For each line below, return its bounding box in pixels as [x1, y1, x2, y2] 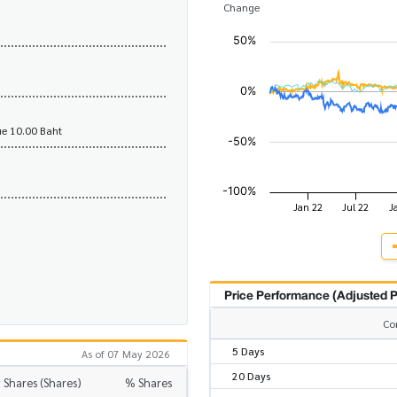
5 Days [232, 344, 265, 359]
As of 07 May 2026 [82, 346, 170, 362]
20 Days [232, 369, 271, 384]
